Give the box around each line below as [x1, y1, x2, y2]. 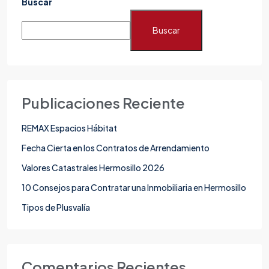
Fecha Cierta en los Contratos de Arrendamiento [22, 142, 210, 154]
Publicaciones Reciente [22, 94, 185, 112]
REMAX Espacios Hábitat [22, 122, 117, 134]
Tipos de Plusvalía [22, 202, 90, 213]
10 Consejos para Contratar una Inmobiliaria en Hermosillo [22, 182, 246, 193]
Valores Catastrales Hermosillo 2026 [22, 162, 165, 174]
